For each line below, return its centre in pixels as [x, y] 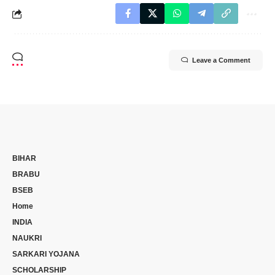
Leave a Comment [221, 60]
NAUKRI [27, 238]
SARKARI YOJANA [46, 254]
